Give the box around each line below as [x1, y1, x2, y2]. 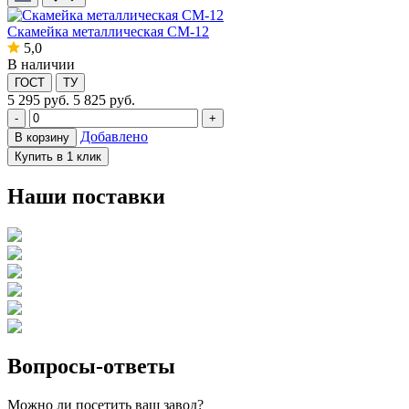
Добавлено [80, 128, 148, 144]
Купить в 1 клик [15, 149, 101, 163]
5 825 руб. [73, 91, 135, 108]
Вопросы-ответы [7, 354, 175, 379]
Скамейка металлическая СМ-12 [7, 23, 209, 39]
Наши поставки [7, 184, 165, 208]
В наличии [7, 56, 75, 72]
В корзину [15, 130, 69, 144]
